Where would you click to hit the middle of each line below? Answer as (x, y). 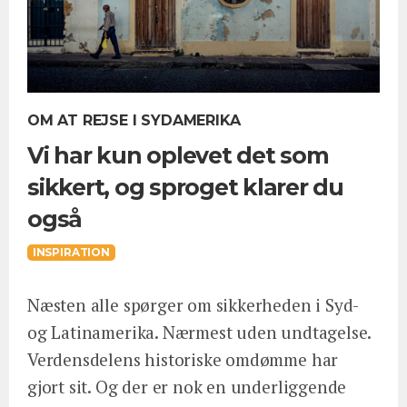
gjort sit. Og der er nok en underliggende (187, 387)
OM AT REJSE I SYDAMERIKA (134, 120)
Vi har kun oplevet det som (178, 155)
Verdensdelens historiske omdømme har (183, 360)
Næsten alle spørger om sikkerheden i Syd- (193, 305)
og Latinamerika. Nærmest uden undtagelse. (199, 333)
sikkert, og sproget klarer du (185, 187)
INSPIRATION (71, 253)
